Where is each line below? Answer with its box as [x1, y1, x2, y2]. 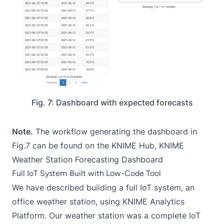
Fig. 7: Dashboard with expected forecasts [31, 97, 193, 108]
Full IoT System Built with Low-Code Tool [12, 168, 161, 178]
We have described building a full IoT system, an [12, 182, 194, 193]
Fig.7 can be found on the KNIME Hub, [12, 140, 159, 151]
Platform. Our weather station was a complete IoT [12, 210, 200, 221]
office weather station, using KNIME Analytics [12, 196, 184, 207]
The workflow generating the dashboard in [33, 126, 197, 137]
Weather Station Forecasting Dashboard [12, 154, 163, 165]
